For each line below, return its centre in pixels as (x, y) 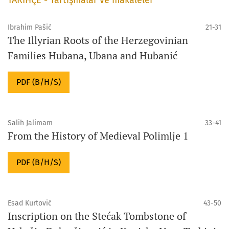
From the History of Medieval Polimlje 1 (98, 135)
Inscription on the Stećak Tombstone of (97, 216)
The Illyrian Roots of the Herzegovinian (98, 40)
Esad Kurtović (30, 203)
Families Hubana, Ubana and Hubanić (93, 55)
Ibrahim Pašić (30, 27)
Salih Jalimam (30, 123)
